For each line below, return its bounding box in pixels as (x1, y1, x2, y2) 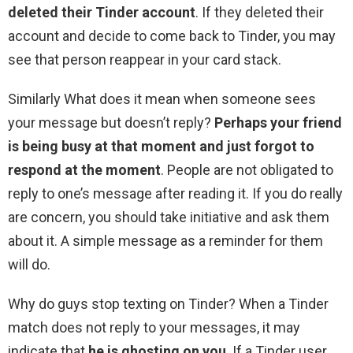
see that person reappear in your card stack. (8, 51, 281, 69)
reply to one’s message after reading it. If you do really (8, 185, 343, 203)
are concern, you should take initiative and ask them (8, 209, 329, 226)
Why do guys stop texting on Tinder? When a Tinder (8, 295, 329, 313)
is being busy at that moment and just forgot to (8, 138, 314, 155)
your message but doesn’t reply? (8, 114, 214, 132)
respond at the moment (8, 162, 161, 179)
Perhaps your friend (214, 114, 342, 132)
